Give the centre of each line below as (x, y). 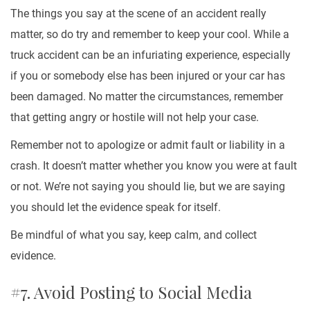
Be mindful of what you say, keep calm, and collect (134, 235)
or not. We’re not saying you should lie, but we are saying (148, 186)
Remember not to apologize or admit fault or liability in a (148, 145)
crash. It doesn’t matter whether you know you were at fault (154, 166)
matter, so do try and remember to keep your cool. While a (150, 34)
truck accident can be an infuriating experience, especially (151, 55)
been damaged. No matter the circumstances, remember (147, 97)
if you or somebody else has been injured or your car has (148, 76)
